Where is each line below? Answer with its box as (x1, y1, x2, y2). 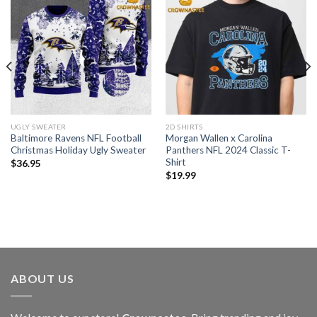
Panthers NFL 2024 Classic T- (165, 144, 291, 156)
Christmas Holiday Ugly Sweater (10, 144, 146, 156)
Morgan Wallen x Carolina (165, 132, 272, 144)
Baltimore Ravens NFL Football (10, 132, 142, 144)
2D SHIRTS (165, 122, 203, 131)
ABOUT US (11, 272, 74, 286)
